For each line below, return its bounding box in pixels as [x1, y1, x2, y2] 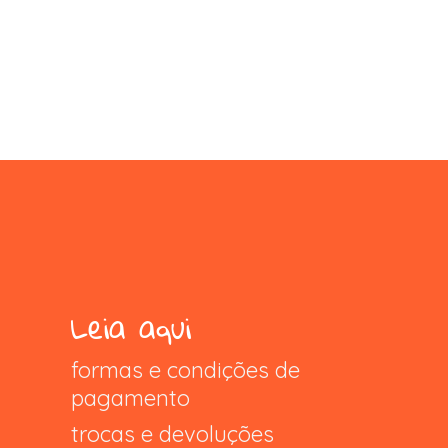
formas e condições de [71, 356, 300, 384]
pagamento [71, 384, 190, 412]
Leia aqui [71, 299, 191, 356]
